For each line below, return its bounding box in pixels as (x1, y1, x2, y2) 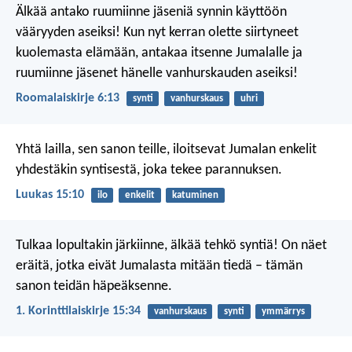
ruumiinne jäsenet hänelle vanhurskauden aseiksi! (16, 66, 298, 82)
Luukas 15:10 (16, 188, 84, 201)
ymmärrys (261, 306, 305, 317)
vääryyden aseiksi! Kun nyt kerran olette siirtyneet (16, 25, 299, 41)
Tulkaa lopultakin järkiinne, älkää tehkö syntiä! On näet (16, 238, 327, 253)
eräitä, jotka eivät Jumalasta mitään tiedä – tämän (16, 258, 302, 273)
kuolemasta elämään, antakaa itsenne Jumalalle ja (16, 46, 302, 61)
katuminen (171, 189, 218, 200)
